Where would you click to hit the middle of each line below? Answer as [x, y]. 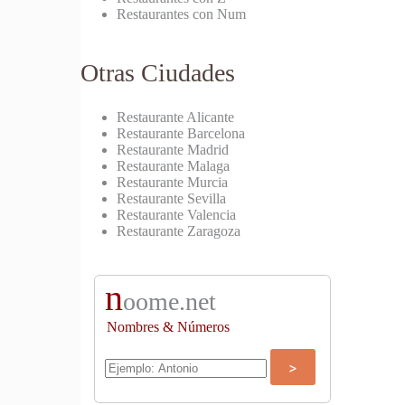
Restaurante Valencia [177, 215]
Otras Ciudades [158, 73]
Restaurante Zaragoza [179, 231]
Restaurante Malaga [174, 166]
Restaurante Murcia [173, 183]
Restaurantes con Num [182, 14]
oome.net [170, 302]
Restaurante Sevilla [172, 199]
